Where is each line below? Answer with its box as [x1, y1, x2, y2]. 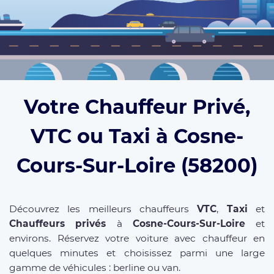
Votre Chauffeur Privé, [24, 94, 250, 119]
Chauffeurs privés [9, 217, 106, 229]
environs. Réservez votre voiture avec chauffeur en [9, 232, 265, 244]
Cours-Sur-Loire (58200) [17, 153, 257, 177]
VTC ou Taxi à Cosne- [31, 124, 243, 148]
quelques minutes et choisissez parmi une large [9, 246, 265, 259]
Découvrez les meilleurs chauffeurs [9, 202, 198, 215]
